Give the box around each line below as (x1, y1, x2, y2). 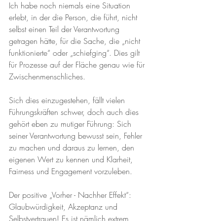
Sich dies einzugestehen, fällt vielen (9, 95, 127, 106)
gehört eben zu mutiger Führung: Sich (9, 118, 134, 129)
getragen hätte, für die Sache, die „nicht (9, 36, 143, 46)
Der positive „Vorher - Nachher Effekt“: (9, 189, 131, 200)
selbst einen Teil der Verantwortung (9, 24, 122, 35)
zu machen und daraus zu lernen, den (9, 142, 137, 153)
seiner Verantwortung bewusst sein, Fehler (9, 130, 145, 141)
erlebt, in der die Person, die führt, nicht (9, 12, 140, 23)
